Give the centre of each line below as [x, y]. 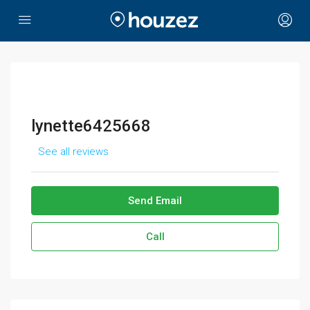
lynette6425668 [91, 126]
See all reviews [73, 152]
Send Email [155, 201]
